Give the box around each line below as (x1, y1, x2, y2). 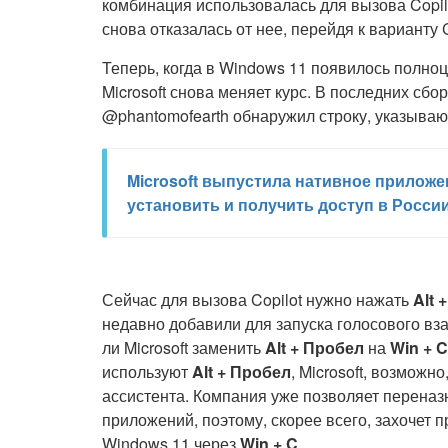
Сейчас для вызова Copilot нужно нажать (102, 288, 413, 311)
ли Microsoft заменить (102, 336, 265, 359)
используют (102, 360, 188, 383)
